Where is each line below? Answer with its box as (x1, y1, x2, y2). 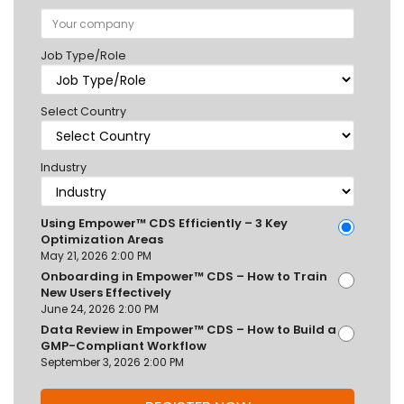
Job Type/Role (41, 48, 126, 64)
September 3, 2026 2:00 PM (41, 354, 184, 371)
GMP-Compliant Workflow (41, 337, 207, 355)
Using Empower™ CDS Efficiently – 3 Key (41, 215, 288, 233)
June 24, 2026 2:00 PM (41, 301, 159, 317)
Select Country (41, 104, 126, 120)
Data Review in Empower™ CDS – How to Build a (41, 321, 336, 339)
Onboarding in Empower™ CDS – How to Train (41, 268, 327, 286)
